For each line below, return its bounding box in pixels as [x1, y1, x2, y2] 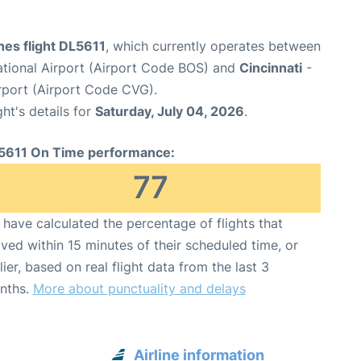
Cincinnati [239, 59, 302, 76]
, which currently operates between [106, 37, 321, 54]
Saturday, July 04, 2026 [95, 102, 244, 119]
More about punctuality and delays [32, 280, 246, 297]
